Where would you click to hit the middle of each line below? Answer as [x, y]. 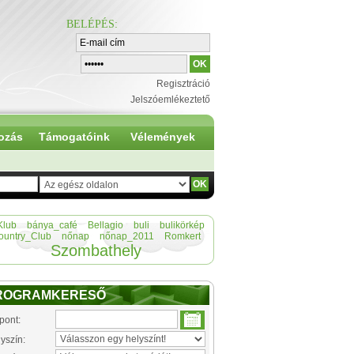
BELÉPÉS [90, 24]
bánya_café [52, 225]
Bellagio [105, 225]
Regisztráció [183, 84]
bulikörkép [182, 225]
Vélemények [162, 137]
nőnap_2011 [126, 236]
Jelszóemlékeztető [170, 100]
